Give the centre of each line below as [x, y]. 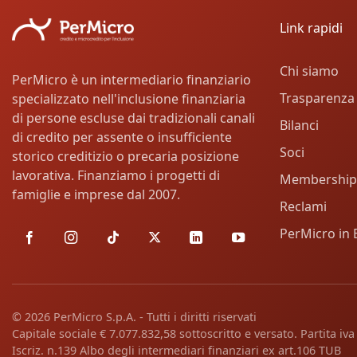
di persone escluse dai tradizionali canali [133, 118]
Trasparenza [317, 98]
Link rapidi [311, 28]
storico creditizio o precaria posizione [126, 157]
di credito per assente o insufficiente [122, 137]
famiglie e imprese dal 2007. [96, 195]
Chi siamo [309, 71]
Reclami [303, 207]
